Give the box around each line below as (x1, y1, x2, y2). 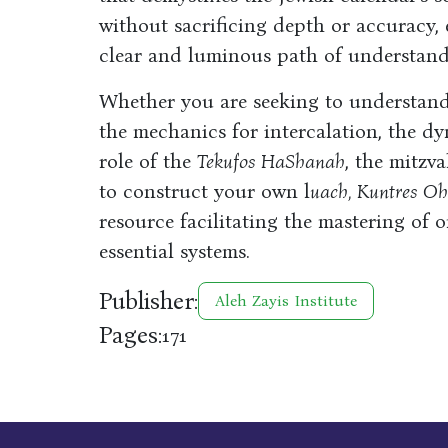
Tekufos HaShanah (196, 149, 345, 173)
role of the (98, 149, 197, 173)
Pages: (98, 321, 162, 349)
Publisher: (98, 287, 198, 315)
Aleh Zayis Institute (214, 291, 357, 310)
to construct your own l (98, 179, 310, 203)
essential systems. (98, 239, 250, 263)
